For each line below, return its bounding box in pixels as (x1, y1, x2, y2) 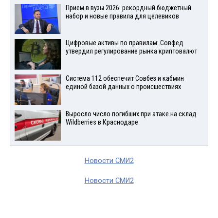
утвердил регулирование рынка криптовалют (65, 47, 197, 56)
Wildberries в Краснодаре (65, 118, 138, 127)
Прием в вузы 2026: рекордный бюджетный (65, 3, 191, 12)
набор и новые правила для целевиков (65, 12, 179, 20)
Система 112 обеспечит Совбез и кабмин (65, 74, 184, 83)
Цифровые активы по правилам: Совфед (65, 39, 183, 48)
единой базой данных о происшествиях (65, 83, 181, 91)
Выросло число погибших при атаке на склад (65, 109, 197, 118)
